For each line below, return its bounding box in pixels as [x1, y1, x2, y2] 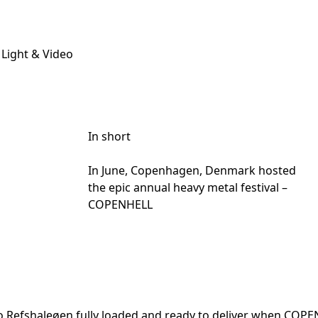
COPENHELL [88, 197, 153, 212]
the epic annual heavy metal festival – [88, 180, 287, 195]
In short [88, 128, 131, 144]
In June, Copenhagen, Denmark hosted [88, 163, 296, 178]
